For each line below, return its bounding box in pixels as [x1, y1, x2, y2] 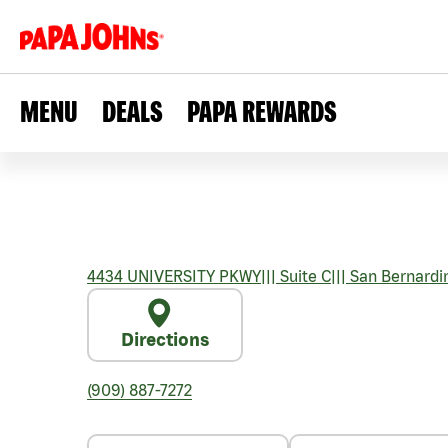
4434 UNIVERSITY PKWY [87, 267, 261, 285]
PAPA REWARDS [187, 94, 337, 128]
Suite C [276, 267, 331, 285]
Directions [121, 329, 209, 350]
